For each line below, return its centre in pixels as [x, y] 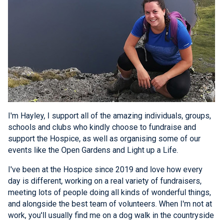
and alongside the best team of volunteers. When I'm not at [110, 204]
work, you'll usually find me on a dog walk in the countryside [111, 215]
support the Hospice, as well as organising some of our [104, 138]
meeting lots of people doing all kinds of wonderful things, [110, 192]
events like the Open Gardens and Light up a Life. [93, 150]
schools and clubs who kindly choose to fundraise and [102, 127]
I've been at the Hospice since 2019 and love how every [105, 169]
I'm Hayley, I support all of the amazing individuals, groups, [110, 115]
